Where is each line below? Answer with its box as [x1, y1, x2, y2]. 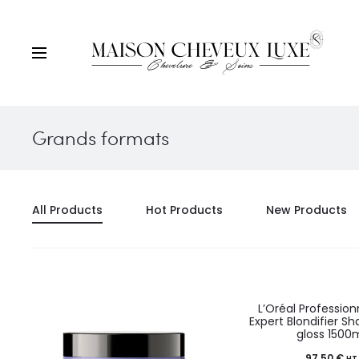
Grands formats [32, 124, 169, 151]
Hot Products [146, 202, 223, 218]
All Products [32, 202, 103, 218]
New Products [266, 202, 347, 218]
